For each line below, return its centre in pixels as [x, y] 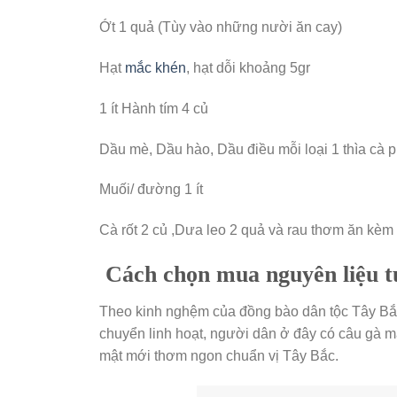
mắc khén [156, 68]
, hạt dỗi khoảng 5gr [248, 68]
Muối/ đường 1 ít [151, 190]
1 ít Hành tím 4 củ [154, 108]
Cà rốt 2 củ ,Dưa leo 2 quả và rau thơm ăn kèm [246, 230]
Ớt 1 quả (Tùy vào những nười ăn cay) [221, 27]
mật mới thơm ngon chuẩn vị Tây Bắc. [219, 355]
